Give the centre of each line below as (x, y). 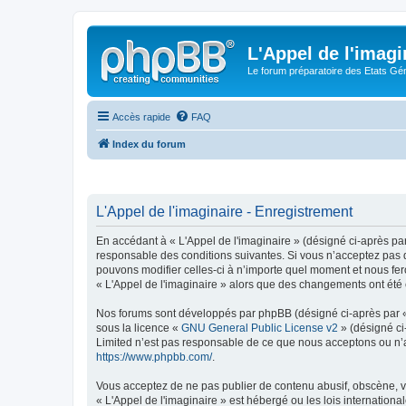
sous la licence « (139, 328)
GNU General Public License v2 (260, 328)
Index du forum (149, 144)
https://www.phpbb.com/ (154, 357)
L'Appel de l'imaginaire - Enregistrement (224, 212)
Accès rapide (141, 116)
